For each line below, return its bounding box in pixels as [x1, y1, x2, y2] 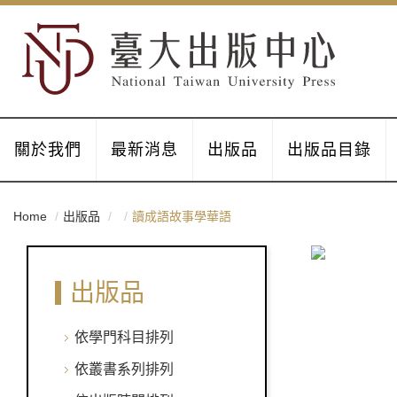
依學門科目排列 [74, 330, 174, 345]
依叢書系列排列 [74, 362, 174, 377]
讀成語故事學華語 [132, 209, 231, 223]
